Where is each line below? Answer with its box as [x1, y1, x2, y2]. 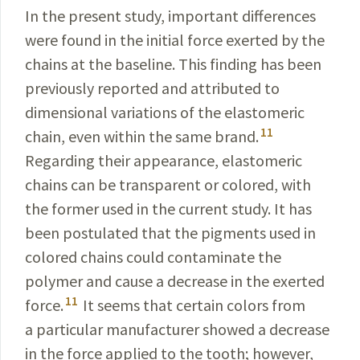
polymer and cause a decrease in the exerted [25, 271, 325, 291]
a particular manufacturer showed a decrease [25, 319, 329, 339]
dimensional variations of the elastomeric [25, 102, 305, 122]
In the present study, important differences [25, 6, 316, 26]
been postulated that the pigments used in [25, 223, 316, 243]
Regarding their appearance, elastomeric [25, 150, 302, 170]
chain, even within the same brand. [25, 126, 259, 146]
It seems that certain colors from [80, 295, 305, 315]
